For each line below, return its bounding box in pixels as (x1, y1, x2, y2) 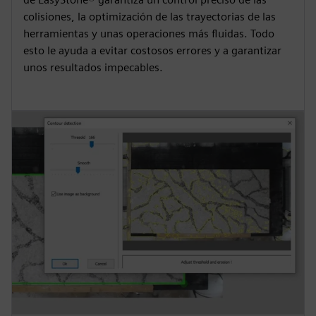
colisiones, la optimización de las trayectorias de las (23, 10, 276, 23)
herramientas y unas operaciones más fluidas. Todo (23, 27, 274, 40)
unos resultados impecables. (23, 61, 163, 74)
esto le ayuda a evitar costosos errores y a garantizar (23, 44, 281, 57)
